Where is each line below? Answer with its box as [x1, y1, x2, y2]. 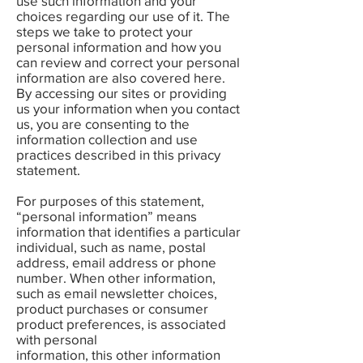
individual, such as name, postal [16, 239, 206, 254]
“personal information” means [16, 208, 197, 224]
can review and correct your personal [16, 54, 240, 70]
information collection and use [16, 131, 198, 147]
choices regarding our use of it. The [16, 8, 230, 23]
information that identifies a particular [16, 224, 241, 239]
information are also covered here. [16, 70, 225, 85]
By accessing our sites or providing [16, 85, 227, 100]
